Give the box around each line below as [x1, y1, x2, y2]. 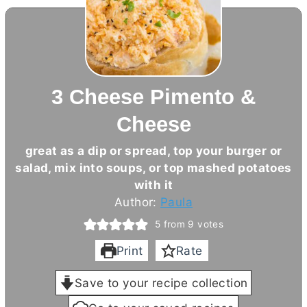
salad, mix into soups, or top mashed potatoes [15, 160, 292, 175]
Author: [114, 194, 161, 209]
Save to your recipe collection [74, 275, 248, 290]
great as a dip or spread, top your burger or [25, 143, 282, 158]
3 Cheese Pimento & [51, 84, 256, 109]
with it [134, 177, 173, 192]
